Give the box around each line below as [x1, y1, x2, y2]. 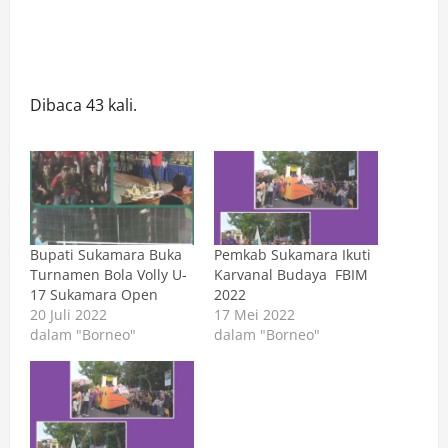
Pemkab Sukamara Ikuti [214, 244, 371, 264]
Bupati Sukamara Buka [30, 244, 182, 264]
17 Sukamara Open [30, 284, 162, 304]
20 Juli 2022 [30, 304, 107, 324]
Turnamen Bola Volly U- [30, 264, 187, 284]
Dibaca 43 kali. [30, 94, 137, 116]
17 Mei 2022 [214, 304, 295, 324]
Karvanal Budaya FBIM [214, 264, 368, 284]
